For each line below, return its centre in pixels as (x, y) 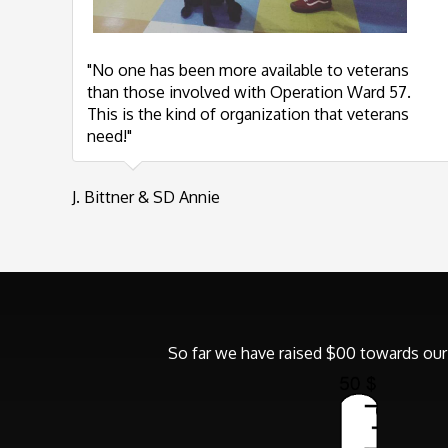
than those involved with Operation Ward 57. (249, 92)
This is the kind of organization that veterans (248, 114)
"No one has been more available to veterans (248, 70)
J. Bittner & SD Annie (146, 197)
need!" (109, 136)
